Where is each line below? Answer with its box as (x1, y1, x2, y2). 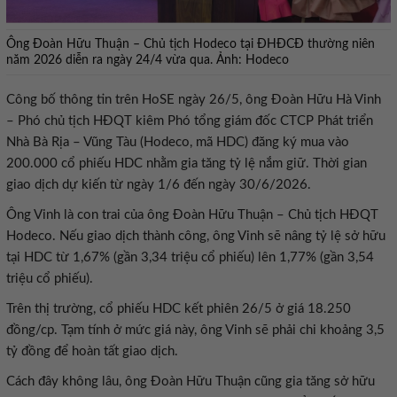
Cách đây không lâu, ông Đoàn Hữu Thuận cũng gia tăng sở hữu (6, 375, 375, 388)
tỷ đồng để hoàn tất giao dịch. (6, 345, 178, 358)
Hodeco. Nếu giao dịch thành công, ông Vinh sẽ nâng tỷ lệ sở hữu (6, 230, 385, 243)
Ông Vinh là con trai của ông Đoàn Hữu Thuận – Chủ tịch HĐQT (6, 208, 378, 222)
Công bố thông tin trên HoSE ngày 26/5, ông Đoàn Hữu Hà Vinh (6, 93, 381, 106)
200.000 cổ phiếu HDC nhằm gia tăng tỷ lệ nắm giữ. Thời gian (6, 157, 367, 170)
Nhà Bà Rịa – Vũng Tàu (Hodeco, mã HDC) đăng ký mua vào (6, 136, 349, 149)
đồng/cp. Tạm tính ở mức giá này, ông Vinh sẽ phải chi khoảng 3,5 (6, 323, 385, 337)
